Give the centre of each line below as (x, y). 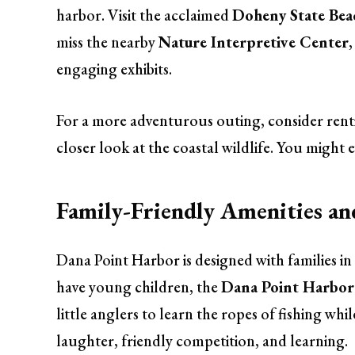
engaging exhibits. (115, 69)
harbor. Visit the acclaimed (145, 15)
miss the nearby (108, 42)
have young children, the (139, 286)
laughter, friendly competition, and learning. (202, 340)
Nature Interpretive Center (254, 42)
